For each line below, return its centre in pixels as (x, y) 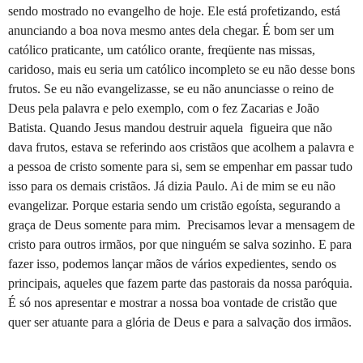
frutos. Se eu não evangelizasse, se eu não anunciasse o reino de (171, 88)
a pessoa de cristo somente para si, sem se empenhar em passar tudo (180, 166)
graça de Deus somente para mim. (94, 224)
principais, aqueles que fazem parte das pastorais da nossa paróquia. (180, 283)
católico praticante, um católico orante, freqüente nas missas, (162, 49)
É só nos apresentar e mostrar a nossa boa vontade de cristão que (173, 302)
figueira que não (291, 127)
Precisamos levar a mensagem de (271, 224)
